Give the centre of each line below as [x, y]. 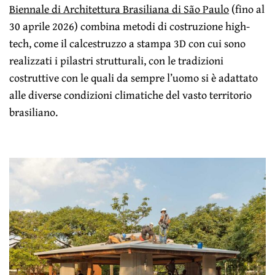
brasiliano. [33, 112]
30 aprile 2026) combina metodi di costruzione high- [130, 26]
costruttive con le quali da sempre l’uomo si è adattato [134, 77]
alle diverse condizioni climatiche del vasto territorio [131, 95]
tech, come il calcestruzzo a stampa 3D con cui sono [128, 43]
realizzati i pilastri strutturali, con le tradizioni [117, 60]
